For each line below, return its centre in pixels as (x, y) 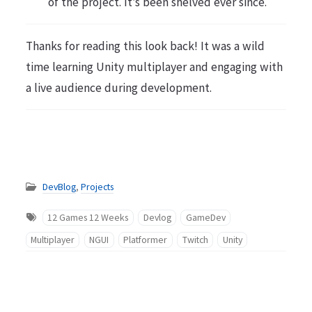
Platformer (146, 240)
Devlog (157, 218)
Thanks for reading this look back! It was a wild (145, 46)
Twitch (195, 240)
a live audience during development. (118, 88)
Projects (97, 186)
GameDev (205, 218)
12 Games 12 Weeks (88, 218)
